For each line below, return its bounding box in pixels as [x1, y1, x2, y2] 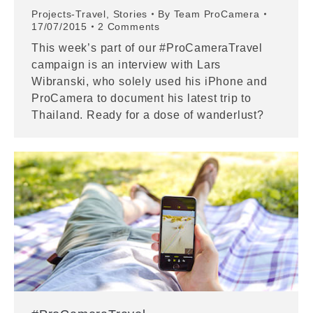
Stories [112, 8, 148, 20]
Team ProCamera [173, 8, 260, 20]
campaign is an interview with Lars [31, 59, 221, 71]
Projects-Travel [31, 8, 107, 20]
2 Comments [98, 21, 160, 33]
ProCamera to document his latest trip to [31, 92, 252, 105]
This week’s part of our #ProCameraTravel [31, 42, 263, 54]
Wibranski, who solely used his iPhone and [31, 75, 268, 88]
